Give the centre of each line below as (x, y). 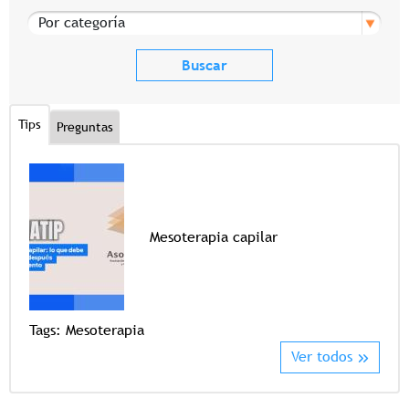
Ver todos (321, 357)
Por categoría (72, 21)
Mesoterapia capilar (213, 236)
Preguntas (85, 127)
